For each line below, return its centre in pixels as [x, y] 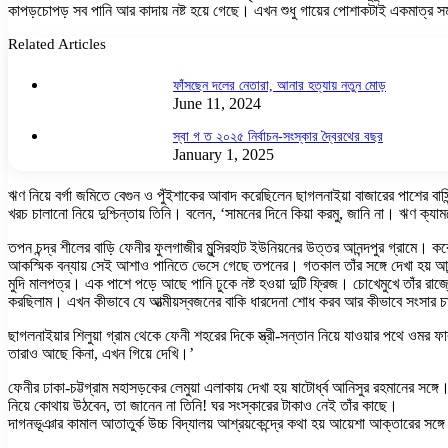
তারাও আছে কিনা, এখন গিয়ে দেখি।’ [101, 353]
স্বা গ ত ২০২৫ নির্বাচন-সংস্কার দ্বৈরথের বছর [278, 136]
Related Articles [57, 43]
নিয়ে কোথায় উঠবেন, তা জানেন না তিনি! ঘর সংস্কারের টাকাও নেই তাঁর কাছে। [203, 405]
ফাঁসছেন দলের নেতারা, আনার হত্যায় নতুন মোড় [279, 85]
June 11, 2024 [217, 103]
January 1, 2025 [223, 154]
